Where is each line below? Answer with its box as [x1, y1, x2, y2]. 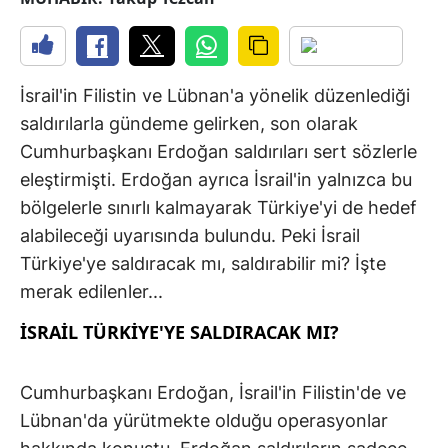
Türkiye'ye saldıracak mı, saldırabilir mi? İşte [20, 253, 386, 275]
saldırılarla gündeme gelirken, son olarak [20, 113, 358, 135]
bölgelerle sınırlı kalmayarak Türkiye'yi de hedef [20, 197, 417, 219]
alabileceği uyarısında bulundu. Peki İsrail [20, 225, 360, 247]
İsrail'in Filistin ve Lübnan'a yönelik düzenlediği [20, 85, 410, 107]
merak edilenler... [20, 281, 163, 303]
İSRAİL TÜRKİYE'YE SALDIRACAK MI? [20, 320, 339, 345]
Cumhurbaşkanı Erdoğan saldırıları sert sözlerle [20, 141, 417, 163]
